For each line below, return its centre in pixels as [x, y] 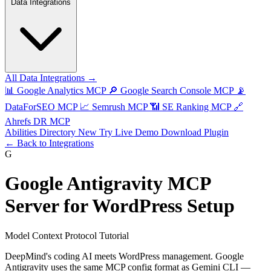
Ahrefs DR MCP [38, 121]
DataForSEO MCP [41, 107]
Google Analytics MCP [61, 90]
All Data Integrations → [51, 78]
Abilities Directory [41, 132]
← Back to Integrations [49, 143]
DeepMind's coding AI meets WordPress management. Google [124, 256]
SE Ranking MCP [197, 107]
